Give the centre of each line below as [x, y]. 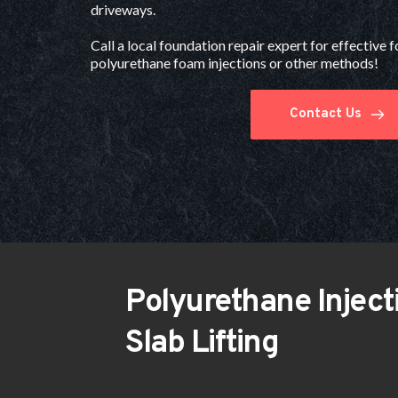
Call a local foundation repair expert [199, 44]
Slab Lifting [202, 343]
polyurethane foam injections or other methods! [235, 62]
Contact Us [326, 114]
